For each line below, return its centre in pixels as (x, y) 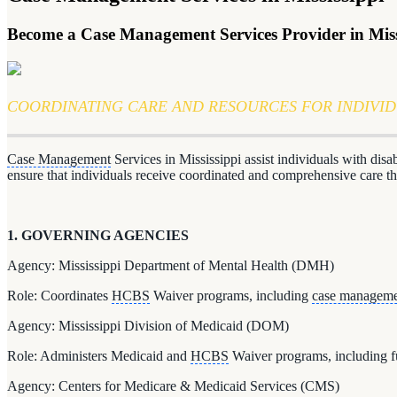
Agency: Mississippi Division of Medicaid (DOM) (148, 325)
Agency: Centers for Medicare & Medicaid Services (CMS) (173, 385)
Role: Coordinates (59, 295)
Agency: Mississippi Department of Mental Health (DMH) (171, 265)
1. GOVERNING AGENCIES (98, 235)
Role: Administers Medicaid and (99, 355)
